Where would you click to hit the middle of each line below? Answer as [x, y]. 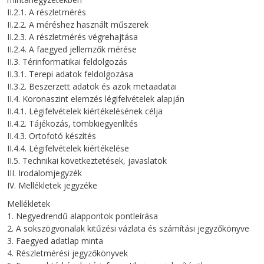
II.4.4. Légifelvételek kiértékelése [68, 148]
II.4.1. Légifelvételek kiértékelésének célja [85, 111]
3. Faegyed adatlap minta [55, 240]
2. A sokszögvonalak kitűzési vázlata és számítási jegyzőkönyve [128, 228]
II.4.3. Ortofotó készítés [52, 136]
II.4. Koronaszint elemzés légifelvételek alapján [96, 98]
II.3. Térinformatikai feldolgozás [67, 61]
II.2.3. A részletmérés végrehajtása [72, 37]
